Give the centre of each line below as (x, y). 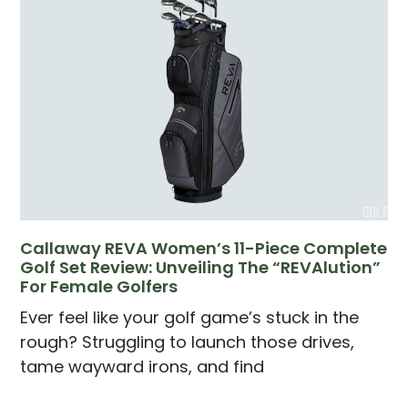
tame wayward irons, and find (143, 367)
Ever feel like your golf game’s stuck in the (190, 318)
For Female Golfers (99, 287)
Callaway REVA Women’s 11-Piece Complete (204, 249)
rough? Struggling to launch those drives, (188, 342)
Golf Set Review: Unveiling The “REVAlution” (201, 268)
